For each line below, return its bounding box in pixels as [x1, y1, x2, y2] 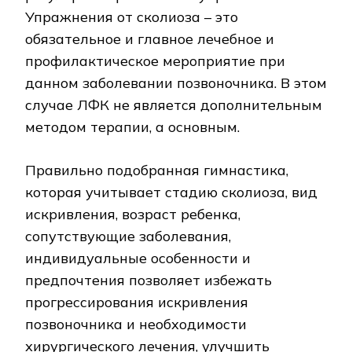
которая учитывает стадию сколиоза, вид [25, 182, 317, 201]
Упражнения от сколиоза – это [25, 7, 238, 26]
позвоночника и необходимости [25, 314, 247, 333]
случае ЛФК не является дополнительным [25, 95, 322, 114]
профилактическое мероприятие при [25, 51, 285, 70]
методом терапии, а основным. [25, 117, 240, 136]
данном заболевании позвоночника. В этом [25, 73, 327, 92]
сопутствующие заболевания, [25, 226, 231, 245]
